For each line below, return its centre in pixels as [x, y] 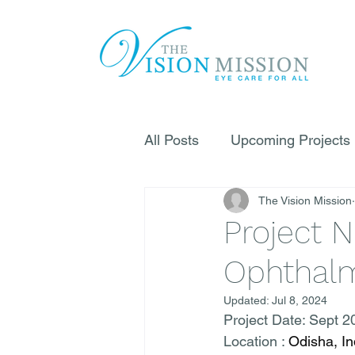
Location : [256, 341]
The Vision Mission [305, 200]
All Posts [172, 139]
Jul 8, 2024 [300, 300]
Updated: [248, 300]
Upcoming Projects [290, 139]
